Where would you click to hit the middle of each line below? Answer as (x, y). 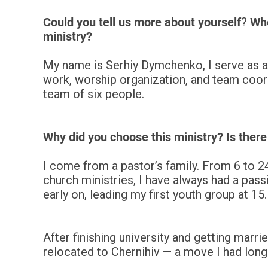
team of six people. (94, 94)
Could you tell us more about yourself (142, 22)
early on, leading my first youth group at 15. (155, 194)
